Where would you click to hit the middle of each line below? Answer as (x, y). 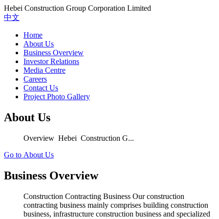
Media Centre (44, 70)
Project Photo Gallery (57, 97)
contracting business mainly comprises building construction (116, 205)
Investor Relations (51, 61)
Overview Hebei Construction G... (79, 138)
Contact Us (41, 88)
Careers (35, 79)
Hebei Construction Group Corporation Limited (77, 8)
